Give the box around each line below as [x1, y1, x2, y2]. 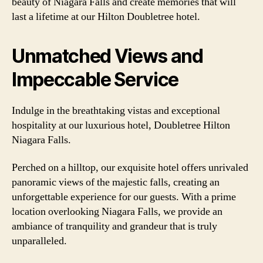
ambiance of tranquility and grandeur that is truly [12, 220, 217, 233]
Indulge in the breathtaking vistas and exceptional [12, 103, 220, 117]
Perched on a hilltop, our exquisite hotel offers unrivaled [12, 161, 248, 174]
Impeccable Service [12, 68, 179, 91]
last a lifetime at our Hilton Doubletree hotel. [12, 9, 200, 23]
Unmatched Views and [12, 44, 203, 68]
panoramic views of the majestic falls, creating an [12, 176, 220, 189]
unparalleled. [12, 234, 67, 248]
